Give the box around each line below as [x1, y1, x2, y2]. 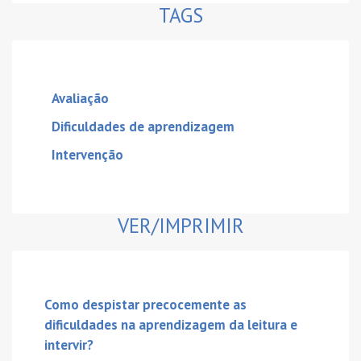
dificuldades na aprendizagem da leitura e [44, 316, 297, 334]
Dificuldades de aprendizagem [52, 118, 234, 136]
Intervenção [52, 146, 123, 164]
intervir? [44, 336, 93, 355]
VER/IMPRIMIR [117, 213, 244, 239]
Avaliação [52, 89, 109, 108]
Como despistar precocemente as [44, 296, 247, 314]
